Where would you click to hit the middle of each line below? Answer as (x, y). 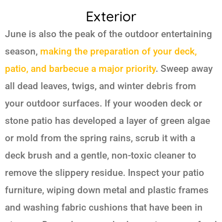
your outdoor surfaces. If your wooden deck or (104, 103)
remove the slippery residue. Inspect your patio (105, 172)
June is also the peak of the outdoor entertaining (109, 34)
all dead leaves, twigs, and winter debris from (101, 86)
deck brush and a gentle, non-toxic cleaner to (101, 155)
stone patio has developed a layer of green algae (108, 120)
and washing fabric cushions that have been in (104, 207)
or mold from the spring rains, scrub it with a (100, 138)
